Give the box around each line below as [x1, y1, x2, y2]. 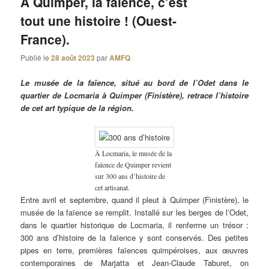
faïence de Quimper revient [95, 159, 171, 169]
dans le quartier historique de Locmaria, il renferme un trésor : [20, 219, 249, 231]
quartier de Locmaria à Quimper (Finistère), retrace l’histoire [20, 89, 249, 101]
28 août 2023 [51, 52, 95, 64]
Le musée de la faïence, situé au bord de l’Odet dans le [20, 76, 249, 88]
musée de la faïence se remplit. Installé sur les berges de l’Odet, [20, 206, 249, 218]
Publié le [20, 52, 52, 63]
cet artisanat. [95, 182, 130, 192]
